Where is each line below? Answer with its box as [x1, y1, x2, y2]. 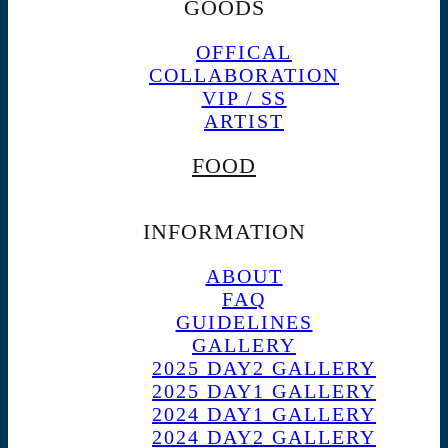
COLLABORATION [149, 64, 339, 86]
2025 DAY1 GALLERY [152, 380, 376, 402]
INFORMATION [142, 219, 306, 244]
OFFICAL [196, 41, 292, 63]
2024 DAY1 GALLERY [152, 403, 376, 425]
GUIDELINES [175, 311, 313, 333]
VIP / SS [201, 87, 287, 109]
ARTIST [204, 110, 284, 132]
